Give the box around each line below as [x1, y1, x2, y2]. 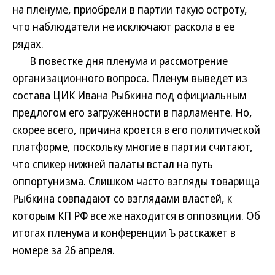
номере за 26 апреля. [12, 242, 115, 257]
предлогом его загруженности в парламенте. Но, [12, 105, 252, 120]
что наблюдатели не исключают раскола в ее [12, 19, 234, 34]
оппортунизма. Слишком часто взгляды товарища [12, 174, 260, 188]
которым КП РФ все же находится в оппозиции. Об [12, 208, 260, 223]
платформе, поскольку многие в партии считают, [12, 139, 253, 154]
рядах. [12, 36, 44, 51]
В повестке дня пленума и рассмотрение [12, 53, 228, 68]
